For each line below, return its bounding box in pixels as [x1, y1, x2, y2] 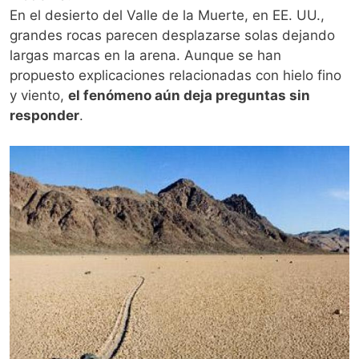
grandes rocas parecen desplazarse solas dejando [10, 26, 335, 43]
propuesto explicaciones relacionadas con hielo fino [10, 67, 341, 83]
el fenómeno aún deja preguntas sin [68, 87, 310, 103]
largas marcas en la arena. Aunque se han [10, 46, 281, 63]
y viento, [10, 87, 68, 103]
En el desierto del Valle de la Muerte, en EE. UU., [10, 6, 325, 23]
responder [10, 107, 79, 123]
